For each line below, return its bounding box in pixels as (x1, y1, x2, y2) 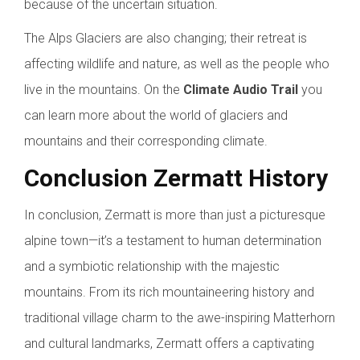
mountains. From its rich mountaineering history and (24, 284, 314, 301)
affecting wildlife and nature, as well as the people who (24, 56, 329, 72)
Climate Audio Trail (183, 82, 298, 98)
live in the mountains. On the (24, 82, 183, 98)
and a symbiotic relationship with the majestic (24, 259, 280, 275)
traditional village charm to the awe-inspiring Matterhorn (24, 310, 335, 326)
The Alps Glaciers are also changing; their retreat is (24, 31, 307, 47)
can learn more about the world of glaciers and (24, 108, 288, 124)
